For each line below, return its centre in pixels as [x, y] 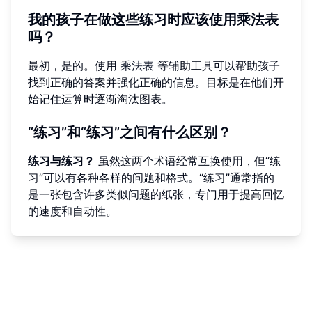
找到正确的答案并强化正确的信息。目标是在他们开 [156, 83]
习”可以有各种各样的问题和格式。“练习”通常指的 [151, 178]
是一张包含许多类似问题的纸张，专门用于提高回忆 [156, 195]
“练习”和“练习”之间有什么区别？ [130, 133]
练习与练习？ [61, 161]
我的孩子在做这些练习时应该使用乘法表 [153, 20]
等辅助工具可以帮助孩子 [217, 66]
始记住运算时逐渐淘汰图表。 [100, 99]
